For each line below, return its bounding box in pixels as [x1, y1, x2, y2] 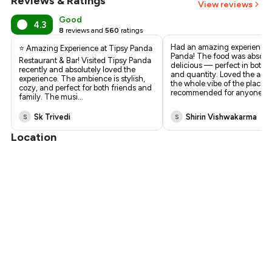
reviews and [66, 26, 104, 35]
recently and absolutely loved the [19, 65, 136, 75]
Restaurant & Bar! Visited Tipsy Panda [19, 56, 152, 66]
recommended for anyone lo [171, 88, 271, 98]
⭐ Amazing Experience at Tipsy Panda [19, 44, 153, 53]
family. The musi [19, 92, 78, 102]
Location [11, 131, 57, 144]
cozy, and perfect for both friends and [19, 83, 152, 93]
